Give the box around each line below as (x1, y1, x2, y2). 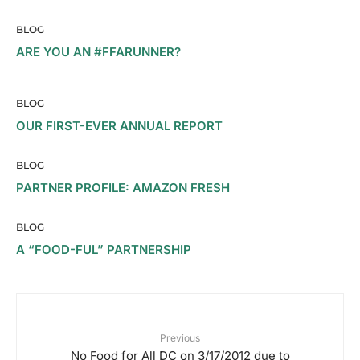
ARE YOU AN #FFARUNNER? (16, 44, 181, 59)
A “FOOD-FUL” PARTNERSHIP (16, 242, 191, 257)
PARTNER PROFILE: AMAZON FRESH (16, 180, 230, 195)
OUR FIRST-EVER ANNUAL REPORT (16, 118, 223, 133)
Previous (160, 332, 200, 344)
